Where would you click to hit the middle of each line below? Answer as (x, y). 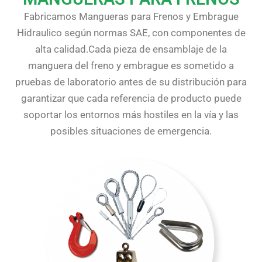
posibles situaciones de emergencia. (131, 131)
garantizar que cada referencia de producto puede (131, 99)
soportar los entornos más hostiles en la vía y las (131, 115)
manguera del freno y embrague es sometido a (131, 66)
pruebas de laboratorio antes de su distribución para (131, 82)
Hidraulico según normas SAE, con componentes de (131, 33)
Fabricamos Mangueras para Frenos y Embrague (131, 17)
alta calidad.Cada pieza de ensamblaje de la (131, 49)
